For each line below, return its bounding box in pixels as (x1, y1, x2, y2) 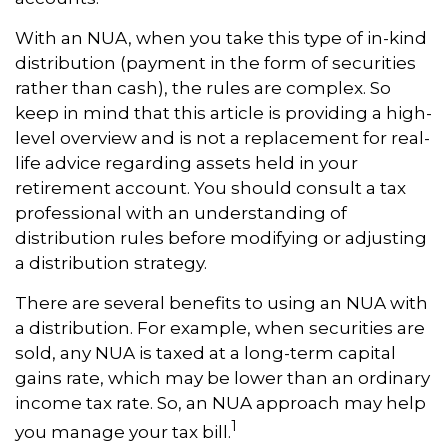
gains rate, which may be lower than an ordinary (15, 368, 430, 388)
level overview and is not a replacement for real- (15, 128, 430, 148)
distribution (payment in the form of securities (15, 53, 416, 73)
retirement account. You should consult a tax (15, 178, 406, 198)
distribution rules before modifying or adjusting (15, 228, 427, 248)
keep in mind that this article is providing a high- (15, 103, 432, 123)
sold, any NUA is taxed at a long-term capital (15, 343, 396, 363)
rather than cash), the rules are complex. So (15, 78, 391, 98)
